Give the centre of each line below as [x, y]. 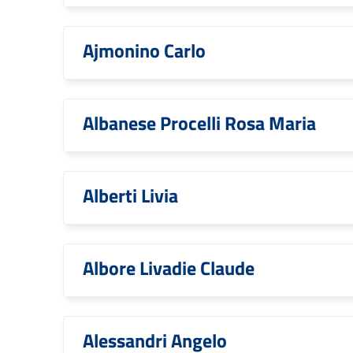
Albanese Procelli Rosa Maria [199, 123]
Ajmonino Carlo [144, 50]
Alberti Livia [130, 195]
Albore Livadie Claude [169, 268]
